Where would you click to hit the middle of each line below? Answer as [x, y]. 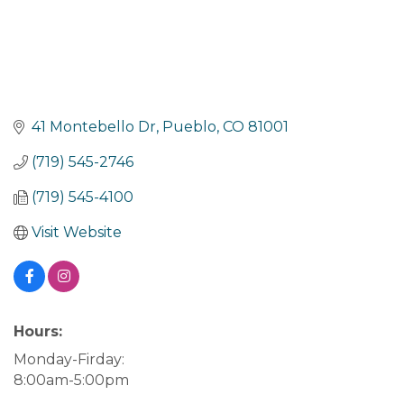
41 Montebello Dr [94, 127]
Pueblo [189, 127]
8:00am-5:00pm [71, 381]
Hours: [38, 332]
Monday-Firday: [69, 360]
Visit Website [77, 233]
